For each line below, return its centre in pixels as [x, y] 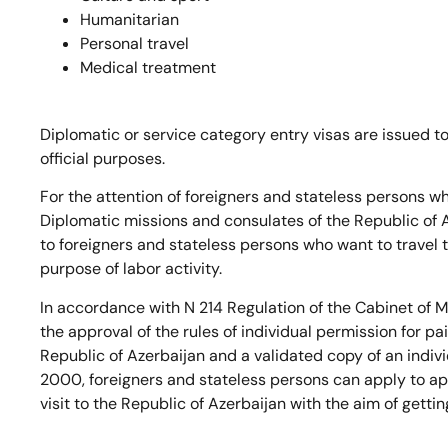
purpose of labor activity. [131, 269]
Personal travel [134, 43]
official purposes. [102, 158]
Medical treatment [148, 67]
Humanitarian [129, 19]
